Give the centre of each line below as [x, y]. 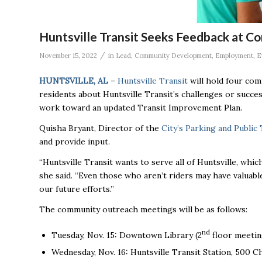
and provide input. [75, 142]
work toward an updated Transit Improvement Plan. [141, 108]
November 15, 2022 [68, 56]
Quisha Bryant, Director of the [100, 128]
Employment [234, 56]
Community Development [173, 56]
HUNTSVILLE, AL [74, 81]
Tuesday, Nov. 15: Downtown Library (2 [127, 235]
